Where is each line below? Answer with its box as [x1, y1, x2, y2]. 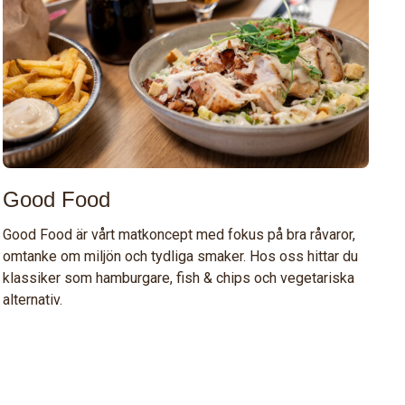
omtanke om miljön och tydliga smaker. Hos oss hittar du [2, 247, 358, 265]
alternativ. [2, 290, 62, 308]
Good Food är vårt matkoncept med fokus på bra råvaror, [2, 225, 355, 243]
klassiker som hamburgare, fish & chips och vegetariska [2, 268, 354, 287]
